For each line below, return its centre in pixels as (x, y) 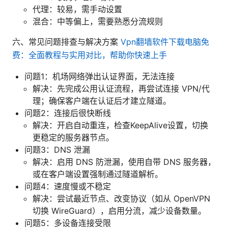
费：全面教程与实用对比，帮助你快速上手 (90, 55)
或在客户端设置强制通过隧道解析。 (98, 174)
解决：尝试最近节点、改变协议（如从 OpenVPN (121, 198)
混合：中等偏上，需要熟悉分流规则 (98, 21)
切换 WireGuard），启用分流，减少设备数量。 (119, 210)
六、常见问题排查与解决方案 (66, 41)
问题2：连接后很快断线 (68, 113)
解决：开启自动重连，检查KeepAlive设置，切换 (120, 125)
